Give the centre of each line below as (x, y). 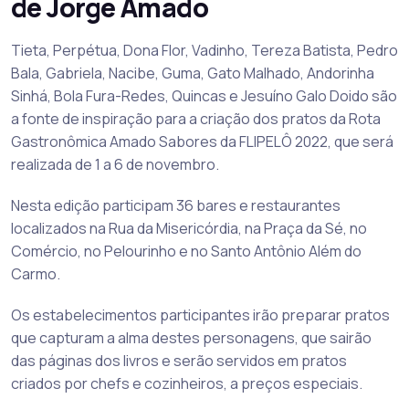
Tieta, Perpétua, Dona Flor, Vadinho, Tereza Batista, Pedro (204, 50)
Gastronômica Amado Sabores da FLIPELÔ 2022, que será (202, 141)
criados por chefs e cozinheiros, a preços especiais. (187, 383)
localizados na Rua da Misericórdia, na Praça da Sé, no (189, 228)
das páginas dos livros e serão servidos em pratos (179, 360)
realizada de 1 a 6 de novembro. (115, 164)
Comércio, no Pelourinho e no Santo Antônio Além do (186, 251)
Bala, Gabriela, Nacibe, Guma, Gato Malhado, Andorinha (193, 73)
